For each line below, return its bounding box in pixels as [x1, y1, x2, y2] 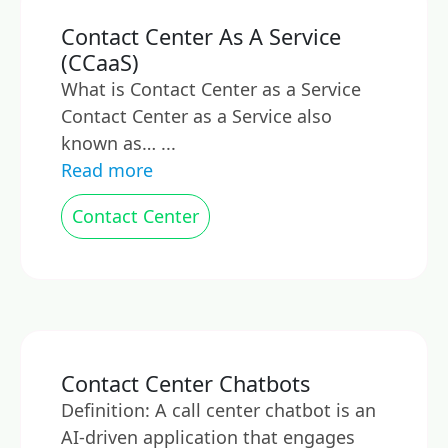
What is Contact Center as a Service [61, 77, 361, 101]
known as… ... [61, 131, 176, 155]
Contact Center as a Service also [61, 104, 332, 128]
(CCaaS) [61, 48, 139, 77]
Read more [61, 158, 153, 182]
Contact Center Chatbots [61, 369, 310, 398]
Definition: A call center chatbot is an [61, 398, 376, 422]
